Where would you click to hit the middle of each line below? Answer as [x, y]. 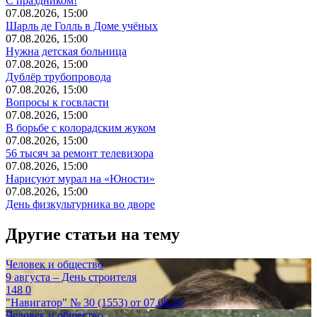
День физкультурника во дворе [80, 204]
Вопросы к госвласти [57, 102]
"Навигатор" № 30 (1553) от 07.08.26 [94, 302]
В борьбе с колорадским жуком [81, 127]
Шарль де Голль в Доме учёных [82, 25]
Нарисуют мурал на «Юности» [80, 178]
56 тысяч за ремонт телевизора [80, 153]
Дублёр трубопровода [58, 76]
